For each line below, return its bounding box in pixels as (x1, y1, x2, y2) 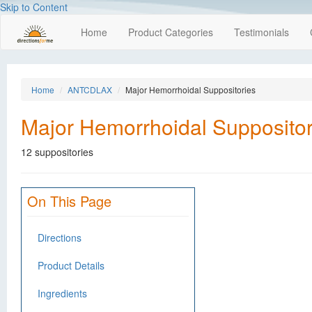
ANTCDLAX (68, 84, 112, 95)
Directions (38, 231, 81, 244)
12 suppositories (21, 145, 93, 159)
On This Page (27, 191, 111, 211)
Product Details (38, 258, 104, 272)
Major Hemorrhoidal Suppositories (125, 84, 256, 95)
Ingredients (38, 286, 87, 300)
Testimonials (234, 25, 289, 39)
